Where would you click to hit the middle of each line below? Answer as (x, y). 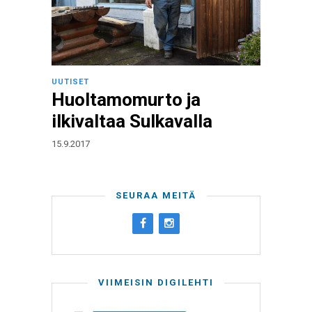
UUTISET (70, 82)
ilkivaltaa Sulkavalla (132, 121)
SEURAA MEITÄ (156, 195)
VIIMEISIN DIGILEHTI (156, 282)
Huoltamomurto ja (126, 100)
